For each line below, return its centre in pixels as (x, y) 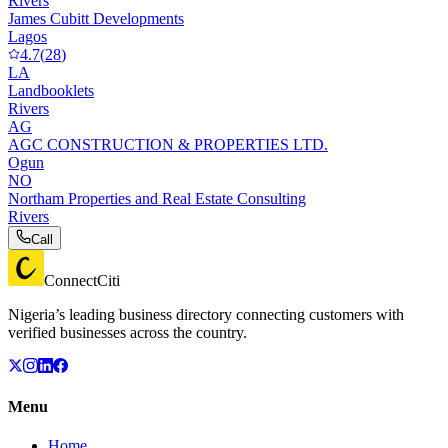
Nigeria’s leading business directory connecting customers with (206, 314)
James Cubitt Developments (96, 18)
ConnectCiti (82, 280)
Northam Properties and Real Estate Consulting (157, 198)
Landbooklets (51, 90)
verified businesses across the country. (127, 332)
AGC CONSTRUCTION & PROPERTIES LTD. (168, 144)
